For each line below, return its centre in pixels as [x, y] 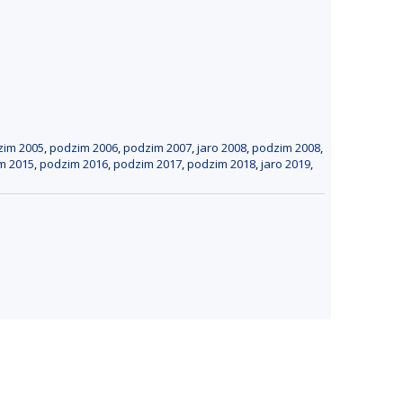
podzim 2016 [74, 163]
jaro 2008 [222, 147]
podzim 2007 [157, 147]
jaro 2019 [286, 163]
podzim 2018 [221, 163]
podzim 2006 [84, 147]
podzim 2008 [286, 147]
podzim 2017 [148, 163]
